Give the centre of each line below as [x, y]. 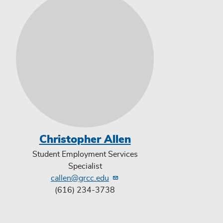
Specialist [85, 166]
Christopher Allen [85, 139]
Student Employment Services [85, 154]
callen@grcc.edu [80, 178]
